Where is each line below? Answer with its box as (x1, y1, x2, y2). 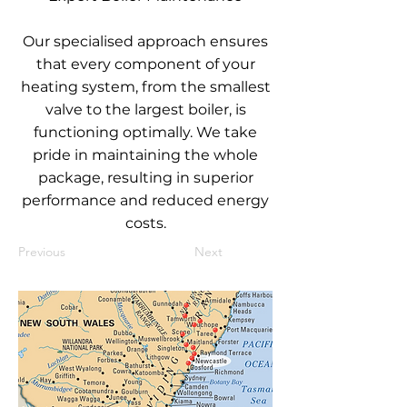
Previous (18, 243, 65, 260)
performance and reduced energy (22, 192, 269, 209)
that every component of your (35, 55, 255, 73)
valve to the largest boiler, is (45, 101, 246, 118)
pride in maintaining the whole (33, 146, 258, 164)
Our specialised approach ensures (23, 33, 268, 50)
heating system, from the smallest (20, 78, 271, 95)
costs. (124, 214, 166, 232)
